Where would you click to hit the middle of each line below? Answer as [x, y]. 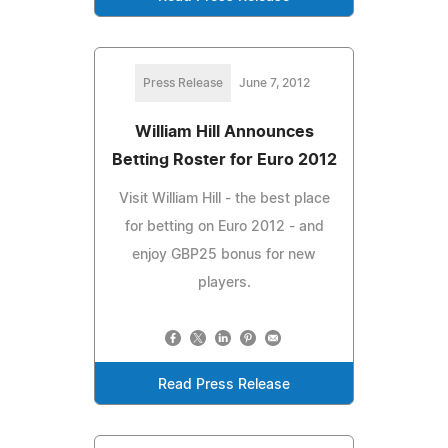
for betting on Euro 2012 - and [224, 226]
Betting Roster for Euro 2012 [224, 159]
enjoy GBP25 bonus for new [224, 254]
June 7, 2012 [274, 82]
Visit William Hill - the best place [224, 198]
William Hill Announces [224, 131]
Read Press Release [224, 384]
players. [224, 282]
